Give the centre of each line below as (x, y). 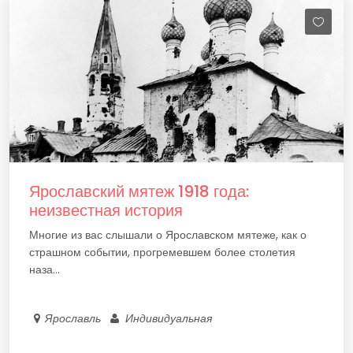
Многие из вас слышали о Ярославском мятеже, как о (168, 235)
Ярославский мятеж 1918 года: (139, 191)
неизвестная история (106, 210)
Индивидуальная (169, 318)
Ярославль (76, 318)
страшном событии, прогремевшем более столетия (162, 252)
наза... (45, 269)
